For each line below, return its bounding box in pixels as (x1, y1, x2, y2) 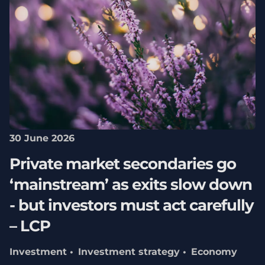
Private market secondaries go (9, 154, 236, 174)
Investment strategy (77, 245, 180, 257)
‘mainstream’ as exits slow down (9, 175, 252, 195)
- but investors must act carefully (9, 196, 254, 215)
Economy (190, 245, 237, 257)
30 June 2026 (9, 132, 75, 144)
